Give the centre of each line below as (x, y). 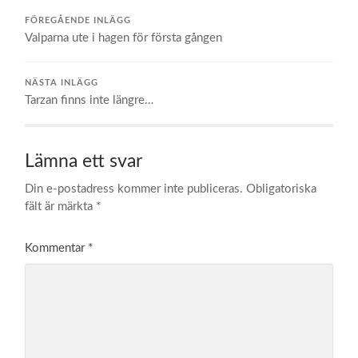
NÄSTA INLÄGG (62, 83)
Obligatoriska (282, 189)
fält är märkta (61, 206)
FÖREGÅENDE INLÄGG (78, 20)
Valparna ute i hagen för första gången (124, 38)
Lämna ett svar (84, 161)
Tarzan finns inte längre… (89, 100)
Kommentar (57, 248)
